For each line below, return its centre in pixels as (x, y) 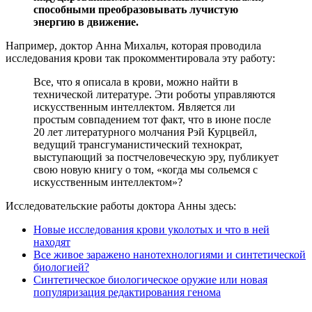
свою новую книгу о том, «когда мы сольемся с (146, 170)
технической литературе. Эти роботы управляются (154, 95)
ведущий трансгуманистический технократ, (138, 145)
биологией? (61, 267)
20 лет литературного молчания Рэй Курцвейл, (145, 132)
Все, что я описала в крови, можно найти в (136, 82)
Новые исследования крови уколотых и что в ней (151, 230)
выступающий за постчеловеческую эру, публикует (156, 157)
